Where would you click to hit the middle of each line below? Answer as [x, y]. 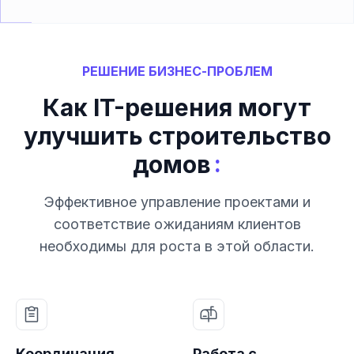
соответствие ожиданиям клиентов [177, 224]
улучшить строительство [177, 136]
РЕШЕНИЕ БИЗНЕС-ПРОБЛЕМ [177, 71]
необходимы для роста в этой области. [177, 246]
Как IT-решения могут [177, 107]
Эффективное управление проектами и [177, 201]
